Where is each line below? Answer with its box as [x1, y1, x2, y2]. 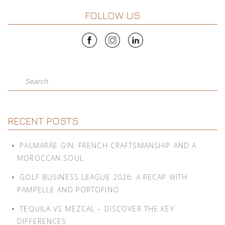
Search [7, 71, 36, 83]
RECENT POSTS [8, 115, 79, 127]
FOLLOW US [84, 9, 141, 21]
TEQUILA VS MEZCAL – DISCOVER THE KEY [20, 204, 174, 214]
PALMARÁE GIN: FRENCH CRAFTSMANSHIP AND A [20, 140, 197, 150]
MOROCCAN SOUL [17, 153, 84, 163]
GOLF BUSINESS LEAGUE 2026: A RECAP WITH [20, 172, 187, 182]
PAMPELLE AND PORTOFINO [17, 184, 119, 194]
